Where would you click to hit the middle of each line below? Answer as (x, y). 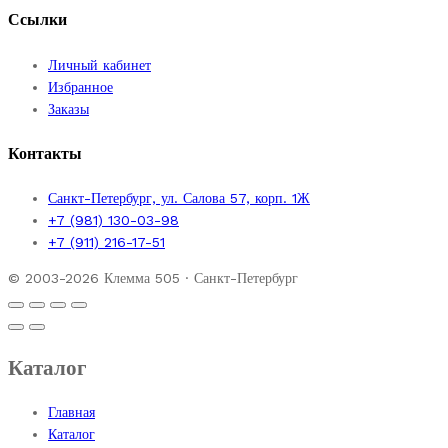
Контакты (45, 153)
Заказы (68, 108)
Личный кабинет (99, 64)
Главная (71, 412)
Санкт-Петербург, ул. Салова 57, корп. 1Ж (179, 198)
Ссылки (37, 20)
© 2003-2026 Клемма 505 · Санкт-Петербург (153, 278)
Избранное (80, 86)
